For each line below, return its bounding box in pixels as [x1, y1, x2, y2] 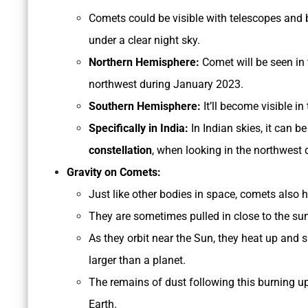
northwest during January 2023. [89, 78, 246, 91]
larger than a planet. [89, 254, 188, 267]
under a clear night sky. [89, 34, 200, 47]
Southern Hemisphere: [89, 100, 203, 113]
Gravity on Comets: [67, 166, 164, 179]
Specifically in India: [89, 122, 191, 135]
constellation [89, 144, 152, 157]
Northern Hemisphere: [89, 56, 202, 69]
